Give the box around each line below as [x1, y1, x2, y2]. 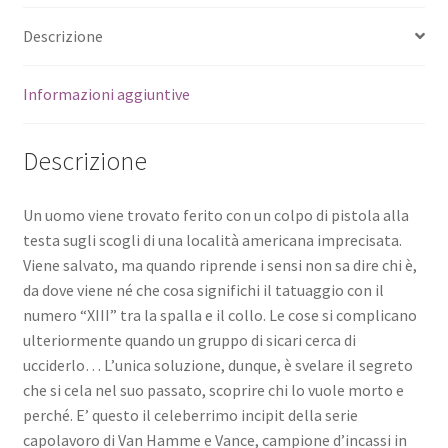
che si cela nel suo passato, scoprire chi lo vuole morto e [22, 380, 404, 401]
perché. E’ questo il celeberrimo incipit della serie [22, 405, 358, 426]
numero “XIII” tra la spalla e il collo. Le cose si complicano [22, 305, 417, 326]
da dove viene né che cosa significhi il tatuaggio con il [22, 280, 384, 301]
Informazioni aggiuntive [22, 83, 190, 104]
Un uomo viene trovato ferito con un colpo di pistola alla [22, 205, 409, 226]
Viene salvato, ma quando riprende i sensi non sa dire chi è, [22, 255, 417, 276]
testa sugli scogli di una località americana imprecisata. [22, 230, 402, 251]
